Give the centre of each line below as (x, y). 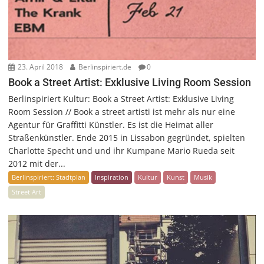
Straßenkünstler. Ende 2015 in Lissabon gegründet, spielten (127, 137)
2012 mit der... (37, 163)
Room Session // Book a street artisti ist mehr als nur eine (122, 111)
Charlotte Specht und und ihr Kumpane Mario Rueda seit (122, 150)
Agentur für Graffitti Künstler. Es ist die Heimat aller (111, 124)
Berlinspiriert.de (104, 67)
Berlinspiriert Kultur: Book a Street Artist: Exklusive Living (121, 98)
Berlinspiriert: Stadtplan (49, 177)
